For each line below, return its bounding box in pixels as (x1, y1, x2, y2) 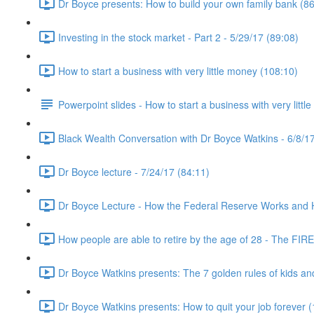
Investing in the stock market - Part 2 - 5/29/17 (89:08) (58, 29, 299, 44)
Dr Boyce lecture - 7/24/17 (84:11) (58, 164, 210, 179)
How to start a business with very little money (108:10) (58, 63, 298, 78)
